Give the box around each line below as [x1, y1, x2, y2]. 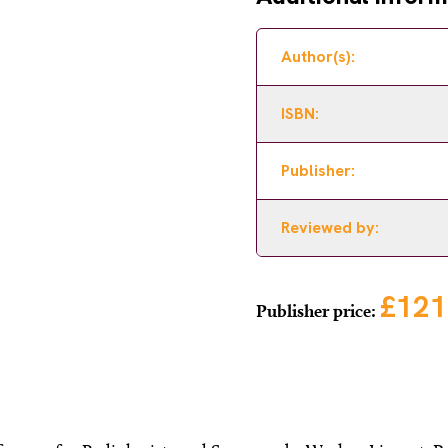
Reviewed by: [281, 217, 379, 238]
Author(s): [281, 46, 355, 67]
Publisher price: [256, 300, 380, 321]
